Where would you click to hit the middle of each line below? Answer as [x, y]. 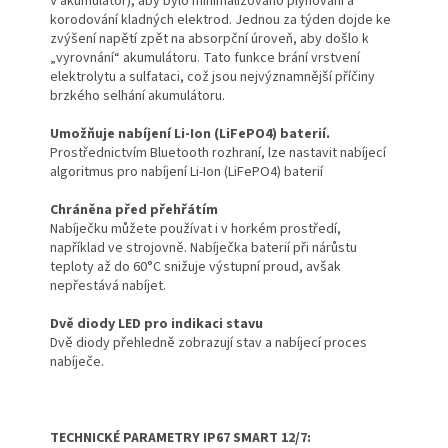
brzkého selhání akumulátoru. [137, 96]
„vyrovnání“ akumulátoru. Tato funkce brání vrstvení [205, 58]
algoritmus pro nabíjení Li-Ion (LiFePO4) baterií [186, 172]
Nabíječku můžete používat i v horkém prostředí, [195, 229]
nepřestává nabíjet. [108, 286]
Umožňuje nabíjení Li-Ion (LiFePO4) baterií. [190, 134]
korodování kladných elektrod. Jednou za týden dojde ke [220, 20]
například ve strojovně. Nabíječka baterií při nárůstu [203, 248]
